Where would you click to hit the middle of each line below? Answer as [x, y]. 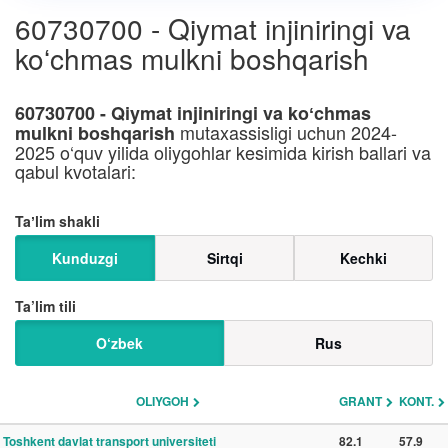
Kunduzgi [85, 258]
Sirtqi [224, 258]
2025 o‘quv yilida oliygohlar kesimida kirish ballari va [223, 152]
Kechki [363, 258]
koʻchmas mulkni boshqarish [192, 58]
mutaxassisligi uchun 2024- [286, 132]
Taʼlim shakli [57, 221]
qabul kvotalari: [75, 171]
